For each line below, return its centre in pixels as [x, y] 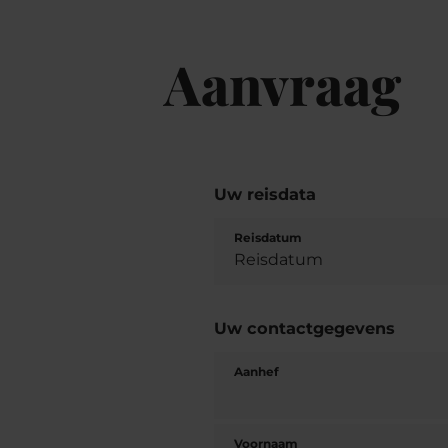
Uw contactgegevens [305, 327]
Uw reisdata [265, 193]
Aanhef [257, 371]
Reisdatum [268, 237]
